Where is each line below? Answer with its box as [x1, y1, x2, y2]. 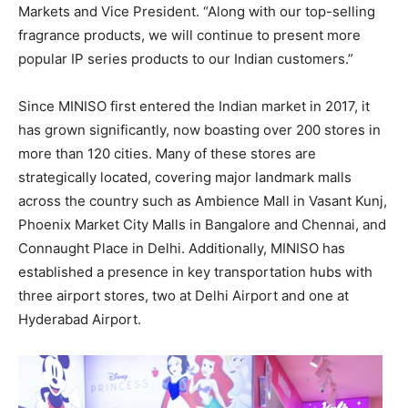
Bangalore [205, 216, 270, 233]
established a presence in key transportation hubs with [18, 263, 372, 280]
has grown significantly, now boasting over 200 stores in [18, 121, 381, 138]
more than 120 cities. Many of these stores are [18, 145, 316, 162]
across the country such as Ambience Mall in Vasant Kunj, [18, 192, 387, 209]
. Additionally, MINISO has [181, 240, 345, 257]
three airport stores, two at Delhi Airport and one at [18, 287, 349, 304]
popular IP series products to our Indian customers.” [18, 50, 353, 67]
